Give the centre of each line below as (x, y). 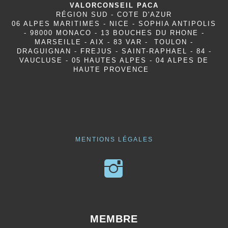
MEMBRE (114, 219)
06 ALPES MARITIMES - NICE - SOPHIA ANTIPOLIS (114, 24)
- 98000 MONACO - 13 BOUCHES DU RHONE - (114, 33)
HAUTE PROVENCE (114, 69)
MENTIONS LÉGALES (114, 139)
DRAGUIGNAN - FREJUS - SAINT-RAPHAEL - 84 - (114, 51)
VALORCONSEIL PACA (114, 5)
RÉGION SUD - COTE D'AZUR (114, 15)
